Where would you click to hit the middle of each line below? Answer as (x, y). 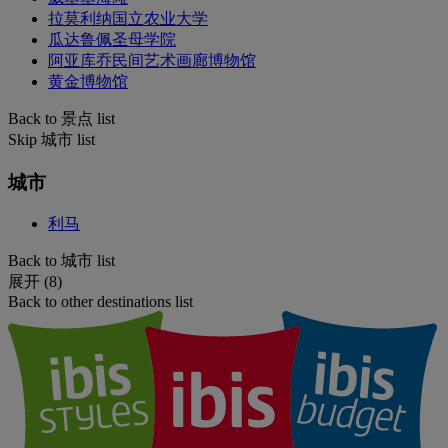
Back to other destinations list (100, 302)
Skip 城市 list (51, 139)
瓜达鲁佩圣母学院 (112, 39)
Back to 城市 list (61, 261)
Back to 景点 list (61, 118)
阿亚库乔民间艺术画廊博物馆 (152, 60)
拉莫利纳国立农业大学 (128, 18)
